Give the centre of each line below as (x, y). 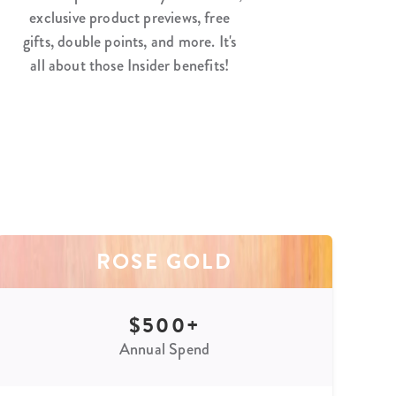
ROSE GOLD (164, 261)
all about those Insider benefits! (130, 65)
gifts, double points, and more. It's (129, 41)
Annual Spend (164, 349)
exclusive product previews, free (130, 17)
